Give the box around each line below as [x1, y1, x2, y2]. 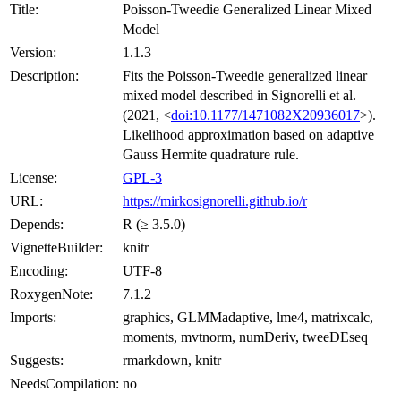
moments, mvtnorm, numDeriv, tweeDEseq [123, 328, 368, 345]
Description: [10, 67, 79, 83]
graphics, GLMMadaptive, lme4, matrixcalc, [123, 309, 373, 325]
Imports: [10, 309, 56, 325]
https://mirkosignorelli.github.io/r [123, 192, 307, 209]
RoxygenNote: [10, 286, 93, 302]
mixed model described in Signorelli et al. [123, 87, 356, 103]
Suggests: [10, 352, 64, 368]
